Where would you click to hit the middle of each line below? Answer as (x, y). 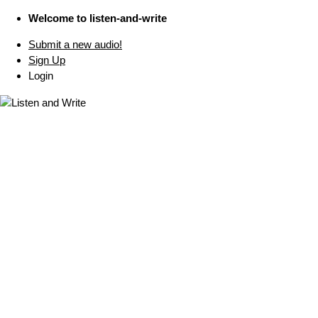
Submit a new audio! (75, 44)
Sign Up (47, 60)
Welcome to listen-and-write (98, 18)
